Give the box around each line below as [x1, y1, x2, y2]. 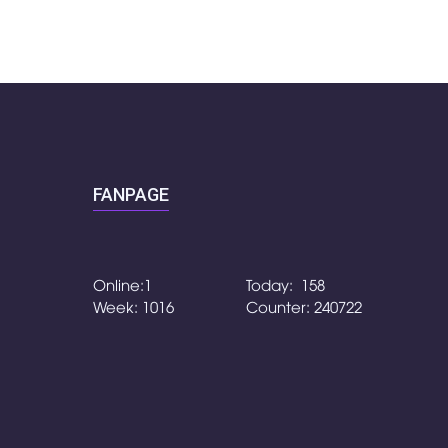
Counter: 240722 [245, 296, 362, 317]
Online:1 [93, 274, 152, 295]
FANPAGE [93, 184, 169, 206]
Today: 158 [245, 274, 325, 295]
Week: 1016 [93, 296, 174, 317]
